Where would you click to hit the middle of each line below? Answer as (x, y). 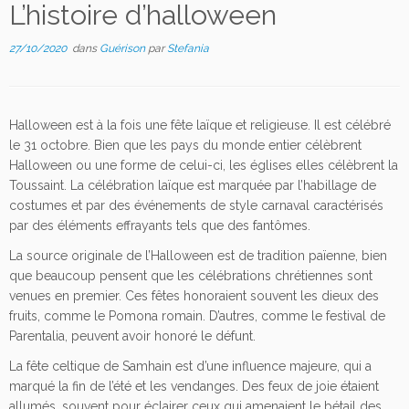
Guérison (124, 49)
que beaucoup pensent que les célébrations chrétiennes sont (191, 276)
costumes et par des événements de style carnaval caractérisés (196, 206)
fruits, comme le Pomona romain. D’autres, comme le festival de (197, 316)
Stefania (188, 49)
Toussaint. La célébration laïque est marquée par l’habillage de (193, 186)
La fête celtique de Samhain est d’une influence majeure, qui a (190, 367)
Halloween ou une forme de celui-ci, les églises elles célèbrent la (204, 166)
